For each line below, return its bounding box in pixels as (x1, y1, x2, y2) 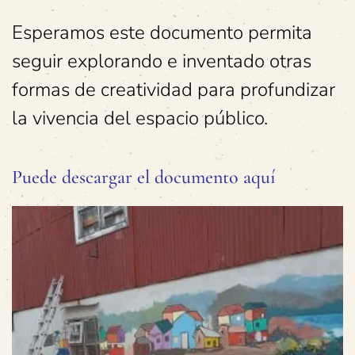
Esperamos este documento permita (12, 20, 312, 46)
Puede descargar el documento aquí (12, 166, 275, 189)
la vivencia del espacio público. (12, 105, 268, 132)
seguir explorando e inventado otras (12, 48, 311, 74)
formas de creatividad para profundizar (12, 77, 335, 103)
